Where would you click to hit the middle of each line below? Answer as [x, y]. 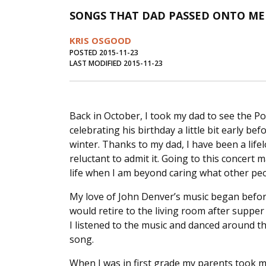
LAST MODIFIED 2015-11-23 [116, 64]
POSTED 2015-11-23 [104, 53]
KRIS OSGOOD [100, 41]
